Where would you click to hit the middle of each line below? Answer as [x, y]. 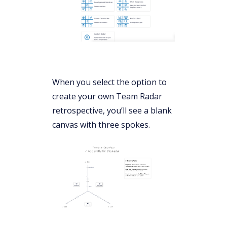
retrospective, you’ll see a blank [112, 110]
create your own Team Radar [107, 96]
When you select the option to [109, 82]
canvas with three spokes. [101, 124]
